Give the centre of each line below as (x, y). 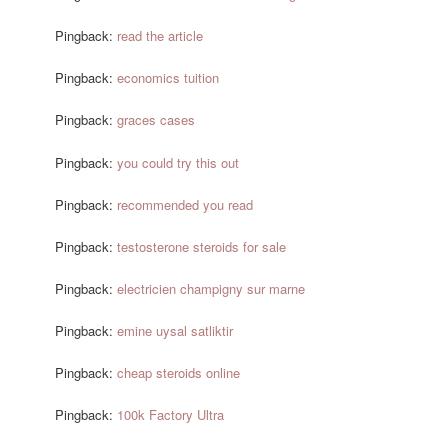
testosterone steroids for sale (202, 246)
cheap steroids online (179, 373)
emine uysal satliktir (175, 331)
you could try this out (178, 162)
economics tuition (168, 78)
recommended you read (185, 204)
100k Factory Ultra (171, 415)
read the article (160, 36)
